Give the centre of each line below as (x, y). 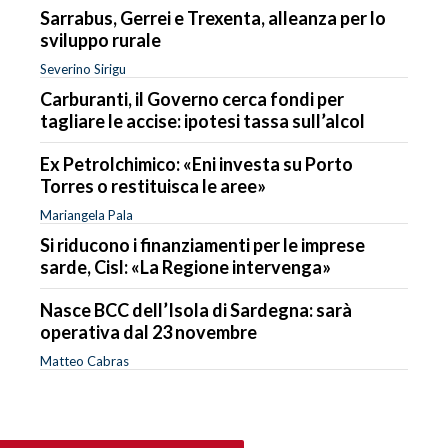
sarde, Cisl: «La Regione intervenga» (185, 266)
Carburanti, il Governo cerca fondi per (192, 98)
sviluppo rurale (100, 39)
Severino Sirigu (83, 68)
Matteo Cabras (84, 360)
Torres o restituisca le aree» (153, 185)
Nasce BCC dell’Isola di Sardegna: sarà (196, 309)
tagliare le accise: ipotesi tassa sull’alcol (202, 120)
